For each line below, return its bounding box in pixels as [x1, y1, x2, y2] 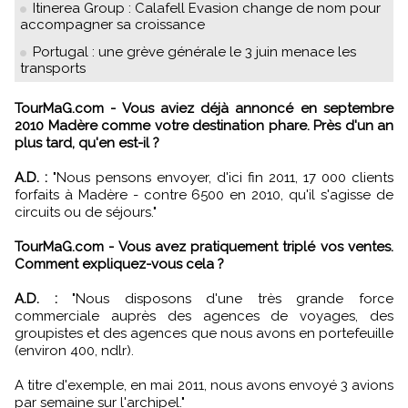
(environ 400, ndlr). [15, 342, 134, 359]
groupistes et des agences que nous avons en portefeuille [15, 324, 393, 342]
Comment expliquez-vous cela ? [15, 255, 224, 272]
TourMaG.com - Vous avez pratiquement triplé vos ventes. [15, 238, 393, 255]
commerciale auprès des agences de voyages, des [15, 307, 393, 324]
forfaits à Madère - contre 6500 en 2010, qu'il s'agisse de [15, 186, 393, 203]
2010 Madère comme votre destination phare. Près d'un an [15, 117, 393, 134]
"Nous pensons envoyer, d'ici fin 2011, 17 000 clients [47, 168, 393, 186]
